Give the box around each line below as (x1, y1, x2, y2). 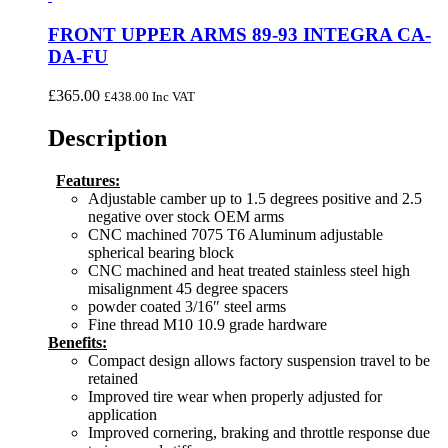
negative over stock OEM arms (88, 207, 284, 225)
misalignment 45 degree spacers (88, 279, 288, 297)
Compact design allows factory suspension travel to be (88, 351, 430, 369)
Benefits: (48, 333, 107, 351)
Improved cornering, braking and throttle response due (88, 423, 430, 441)
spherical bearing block (88, 243, 234, 261)
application (88, 405, 157, 423)
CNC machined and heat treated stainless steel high (88, 261, 410, 279)
